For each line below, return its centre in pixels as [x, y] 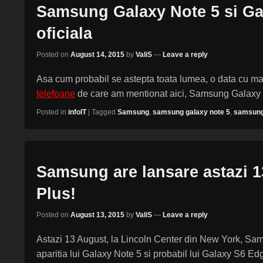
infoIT [77, 112]
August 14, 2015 [97, 55]
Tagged [104, 112]
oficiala [64, 33]
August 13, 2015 [97, 215]
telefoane [56, 94]
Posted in [51, 112]
